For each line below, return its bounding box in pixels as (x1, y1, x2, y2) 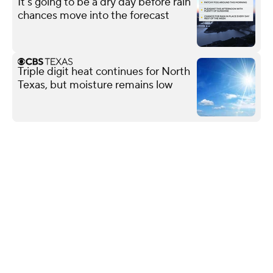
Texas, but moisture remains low (18, 77, 172, 92)
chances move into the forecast (18, 8, 169, 23)
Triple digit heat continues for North (18, 64, 190, 79)
